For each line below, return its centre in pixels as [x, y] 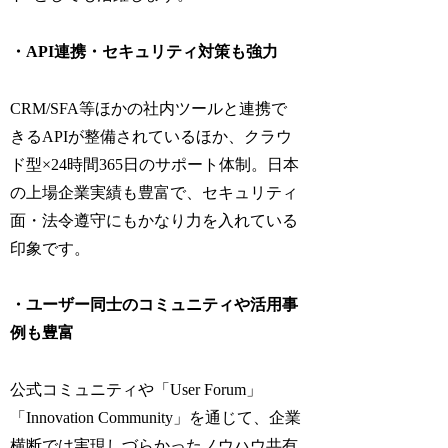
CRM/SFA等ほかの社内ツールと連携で [149, 108]
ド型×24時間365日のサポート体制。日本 [155, 164]
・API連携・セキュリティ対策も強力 [144, 51]
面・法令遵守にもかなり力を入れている [154, 220]
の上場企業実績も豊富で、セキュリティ [154, 192]
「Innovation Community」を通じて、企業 [156, 418]
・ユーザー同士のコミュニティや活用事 [154, 305]
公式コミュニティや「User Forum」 [136, 390]
